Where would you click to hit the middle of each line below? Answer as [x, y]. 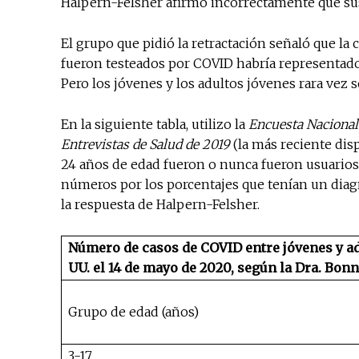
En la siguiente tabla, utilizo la [155, 125]
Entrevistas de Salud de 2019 [145, 145]
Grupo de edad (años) [133, 312]
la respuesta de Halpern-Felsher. [160, 205]
